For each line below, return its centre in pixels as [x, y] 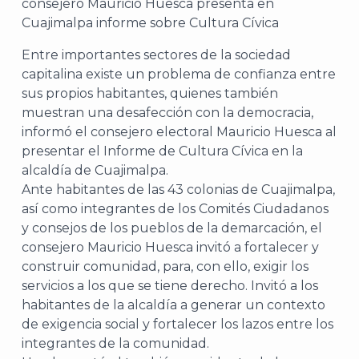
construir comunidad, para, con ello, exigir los [165, 266]
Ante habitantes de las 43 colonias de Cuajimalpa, [178, 190]
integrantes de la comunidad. [115, 343]
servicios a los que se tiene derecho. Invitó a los [170, 286]
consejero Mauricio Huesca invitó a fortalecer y [170, 247]
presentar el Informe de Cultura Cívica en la [162, 151]
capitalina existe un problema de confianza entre [179, 74]
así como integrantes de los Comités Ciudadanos [175, 209]
